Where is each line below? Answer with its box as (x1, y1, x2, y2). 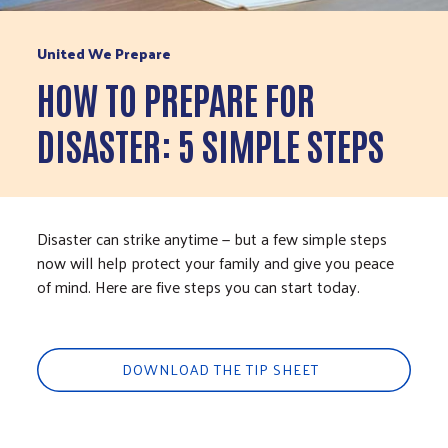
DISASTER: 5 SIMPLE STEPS (37, 118, 385, 168)
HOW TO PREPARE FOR (37, 72, 316, 122)
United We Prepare (37, 40, 172, 66)
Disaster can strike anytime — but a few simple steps (37, 223, 388, 253)
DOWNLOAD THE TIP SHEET (121, 356, 327, 382)
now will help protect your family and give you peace (37, 247, 395, 277)
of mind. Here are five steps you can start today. (37, 271, 361, 301)
